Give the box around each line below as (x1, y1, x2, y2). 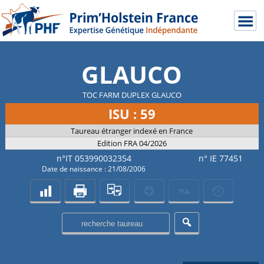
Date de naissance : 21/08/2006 (42, 164, 146, 174)
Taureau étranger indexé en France (71, 126, 193, 136)
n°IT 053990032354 (56, 153, 131, 164)
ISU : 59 (108, 105, 156, 123)
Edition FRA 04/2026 (97, 138, 167, 148)
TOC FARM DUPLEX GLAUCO (82, 90, 181, 100)
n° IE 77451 (198, 153, 243, 164)
